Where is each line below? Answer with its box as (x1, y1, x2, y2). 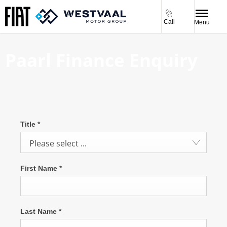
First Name (20, 164, 59, 173)
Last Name (20, 207, 59, 216)
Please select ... (29, 138, 87, 149)
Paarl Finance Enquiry (5, 48, 198, 72)
